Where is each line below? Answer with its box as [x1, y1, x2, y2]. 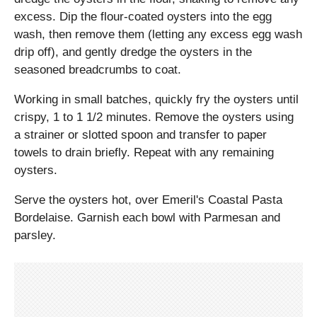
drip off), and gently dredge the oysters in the [14, 45, 252, 59]
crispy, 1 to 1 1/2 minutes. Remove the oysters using [14, 110, 294, 125]
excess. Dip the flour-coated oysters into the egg [14, 10, 272, 24]
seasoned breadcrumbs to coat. [14, 63, 181, 77]
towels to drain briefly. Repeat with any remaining [14, 146, 274, 160]
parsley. [14, 229, 56, 243]
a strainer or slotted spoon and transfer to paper [14, 128, 267, 142]
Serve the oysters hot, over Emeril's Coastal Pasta [14, 193, 282, 207]
